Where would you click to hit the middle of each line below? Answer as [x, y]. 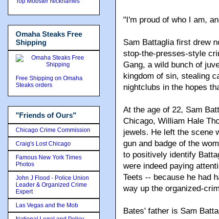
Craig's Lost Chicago [43, 143]
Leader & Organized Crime [51, 185]
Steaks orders [35, 85]
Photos [25, 164]
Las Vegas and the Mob [47, 205]
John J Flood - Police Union [52, 178]
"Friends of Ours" [46, 115]
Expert [24, 191]
